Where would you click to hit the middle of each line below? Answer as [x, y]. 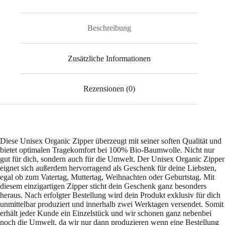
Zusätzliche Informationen [109, 58]
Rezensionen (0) [109, 89]
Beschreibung [109, 28]
